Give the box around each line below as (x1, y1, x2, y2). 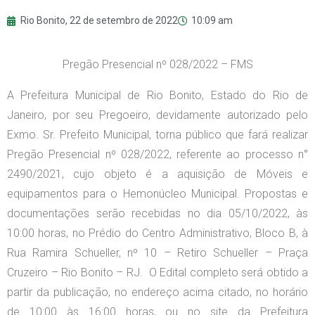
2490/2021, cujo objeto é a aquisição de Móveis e (7, 167, 308, 181)
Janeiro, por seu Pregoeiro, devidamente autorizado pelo (7, 108, 308, 122)
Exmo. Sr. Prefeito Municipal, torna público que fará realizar (7, 128, 308, 142)
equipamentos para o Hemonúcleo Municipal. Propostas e (7, 187, 308, 201)
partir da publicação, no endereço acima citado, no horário (7, 285, 308, 300)
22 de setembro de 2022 (70, 15, 178, 27)
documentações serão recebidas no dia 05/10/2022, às (7, 207, 308, 221)
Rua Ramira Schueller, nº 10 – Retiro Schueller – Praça (7, 246, 308, 260)
